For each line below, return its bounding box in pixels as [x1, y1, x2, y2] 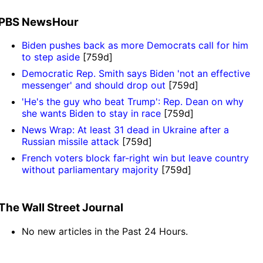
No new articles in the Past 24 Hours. [22, 225, 188, 237]
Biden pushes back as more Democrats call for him [22, 39, 249, 52]
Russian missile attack [22, 136, 120, 148]
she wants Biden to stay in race [22, 107, 161, 120]
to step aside [22, 51, 80, 63]
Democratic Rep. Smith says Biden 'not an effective [22, 68, 251, 80]
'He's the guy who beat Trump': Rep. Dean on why [22, 96, 244, 108]
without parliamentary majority [22, 164, 159, 176]
